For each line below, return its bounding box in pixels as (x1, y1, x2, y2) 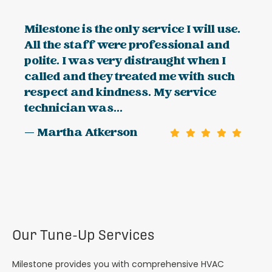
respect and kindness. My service (24, 84, 216, 103)
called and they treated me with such (24, 68, 235, 87)
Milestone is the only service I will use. (24, 21, 240, 40)
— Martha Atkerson (24, 124, 137, 143)
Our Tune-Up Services (12, 226, 154, 243)
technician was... (24, 100, 123, 119)
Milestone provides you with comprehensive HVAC (12, 257, 224, 270)
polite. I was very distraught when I (24, 52, 226, 72)
